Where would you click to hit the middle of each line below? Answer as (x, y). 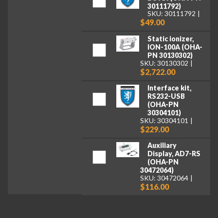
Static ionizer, (170, 38)
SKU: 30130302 (164, 63)
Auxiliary (162, 145)
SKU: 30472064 (164, 178)
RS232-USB (166, 96)
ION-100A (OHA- (175, 47)
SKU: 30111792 (171, 14)
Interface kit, (169, 88)
